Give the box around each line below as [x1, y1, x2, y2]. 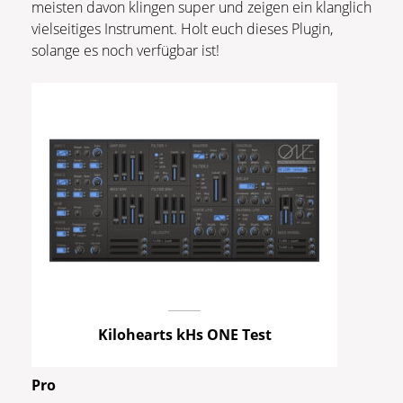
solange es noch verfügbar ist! [31, 40, 241, 60]
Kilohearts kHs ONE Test [97, 324, 272, 345]
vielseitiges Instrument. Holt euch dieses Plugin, [31, 18, 333, 39]
